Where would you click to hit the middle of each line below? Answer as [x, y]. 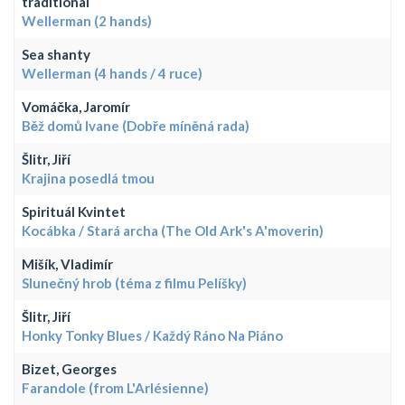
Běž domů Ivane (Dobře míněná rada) [136, 125]
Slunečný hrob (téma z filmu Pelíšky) [134, 283]
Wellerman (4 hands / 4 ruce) [112, 73]
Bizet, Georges [69, 368]
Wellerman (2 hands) [87, 20]
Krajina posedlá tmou [88, 178]
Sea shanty [56, 54]
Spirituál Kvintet [74, 211]
